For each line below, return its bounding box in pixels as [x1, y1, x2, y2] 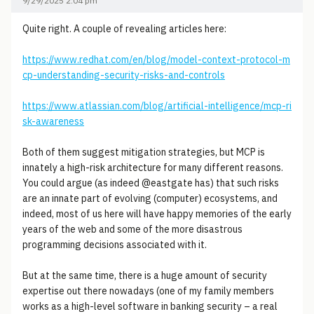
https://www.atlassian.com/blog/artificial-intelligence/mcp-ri [22, 100, 292, 112]
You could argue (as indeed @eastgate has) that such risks [22, 177, 279, 189]
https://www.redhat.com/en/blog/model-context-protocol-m [22, 53, 290, 66]
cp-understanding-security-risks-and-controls [22, 69, 225, 81]
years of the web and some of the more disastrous [22, 223, 243, 235]
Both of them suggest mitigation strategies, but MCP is [22, 146, 265, 158]
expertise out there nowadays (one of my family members [22, 285, 274, 297]
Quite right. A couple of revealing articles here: [22, 22, 226, 35]
